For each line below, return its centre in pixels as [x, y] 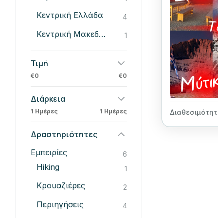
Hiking [48, 167]
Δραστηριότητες [64, 134]
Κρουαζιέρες [61, 186]
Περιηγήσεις [60, 204]
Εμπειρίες [49, 152]
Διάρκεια [48, 99]
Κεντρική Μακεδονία [102, 34]
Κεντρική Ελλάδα [70, 15]
